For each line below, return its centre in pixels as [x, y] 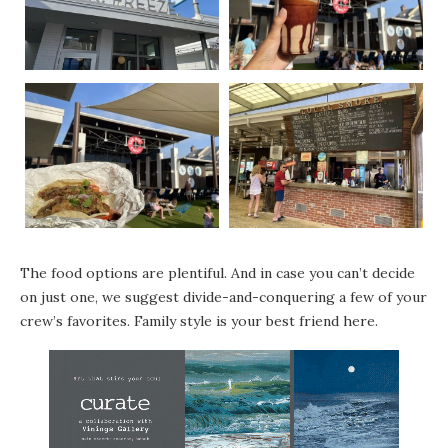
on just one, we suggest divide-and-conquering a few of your [223, 297]
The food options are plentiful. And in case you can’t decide [217, 273]
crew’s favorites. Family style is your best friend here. [201, 321]
